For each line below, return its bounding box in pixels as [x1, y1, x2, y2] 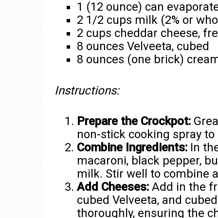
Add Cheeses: [76, 180, 149, 194]
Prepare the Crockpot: [76, 114, 191, 128]
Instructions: [54, 84, 119, 98]
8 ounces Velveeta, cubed [76, 39, 209, 53]
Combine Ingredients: [76, 141, 187, 155]
